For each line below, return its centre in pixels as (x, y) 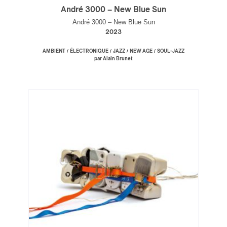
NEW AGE (141, 51)
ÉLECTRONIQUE (89, 51)
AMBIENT (54, 51)
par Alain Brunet (113, 59)
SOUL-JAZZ (171, 51)
